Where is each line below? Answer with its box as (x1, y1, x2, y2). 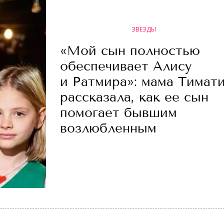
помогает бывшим (60, 105, 177, 120)
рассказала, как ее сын (60, 89, 208, 105)
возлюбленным (60, 120, 156, 136)
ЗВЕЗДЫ (131, 25, 156, 33)
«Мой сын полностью (60, 43, 200, 58)
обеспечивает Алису (60, 58, 191, 74)
